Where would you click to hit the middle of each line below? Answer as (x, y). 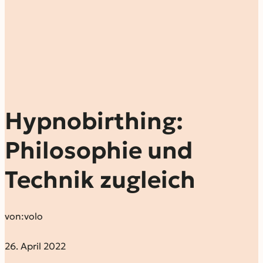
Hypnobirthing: (94, 121)
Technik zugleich (100, 180)
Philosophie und (99, 151)
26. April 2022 (35, 246)
